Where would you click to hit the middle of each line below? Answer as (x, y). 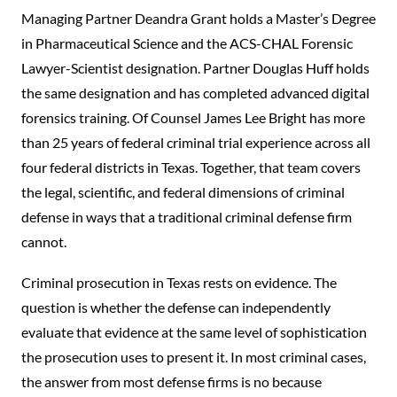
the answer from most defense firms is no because (171, 381)
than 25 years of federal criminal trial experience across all (196, 143)
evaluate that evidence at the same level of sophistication (194, 331)
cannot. (44, 242)
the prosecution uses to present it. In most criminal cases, (194, 356)
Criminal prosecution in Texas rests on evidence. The (179, 282)
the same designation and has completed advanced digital (195, 93)
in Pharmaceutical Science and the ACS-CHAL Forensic (187, 43)
